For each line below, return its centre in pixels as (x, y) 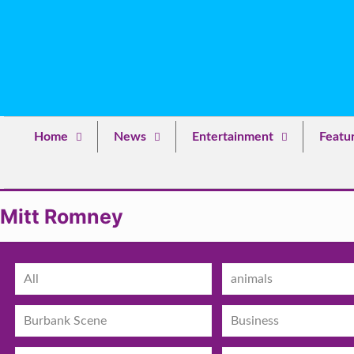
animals (252, 279)
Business (255, 320)
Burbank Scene (65, 320)
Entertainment (233, 137)
